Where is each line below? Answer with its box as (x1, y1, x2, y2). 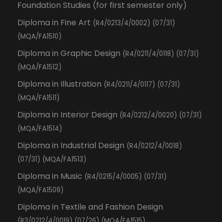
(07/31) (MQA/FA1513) (17, 155, 86, 164)
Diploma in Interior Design (17, 109, 119, 120)
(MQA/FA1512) (17, 62, 61, 72)
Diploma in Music (17, 170, 84, 182)
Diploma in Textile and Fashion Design (17, 201, 163, 213)
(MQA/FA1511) (17, 93, 59, 103)
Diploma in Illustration (17, 78, 104, 90)
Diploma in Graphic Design (17, 48, 122, 59)
